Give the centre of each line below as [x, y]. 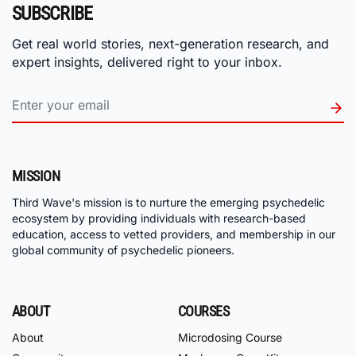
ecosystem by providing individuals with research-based [159, 218]
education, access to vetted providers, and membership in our [174, 234]
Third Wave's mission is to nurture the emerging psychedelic [168, 202]
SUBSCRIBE [52, 14]
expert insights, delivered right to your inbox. [147, 62]
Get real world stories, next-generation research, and [170, 44]
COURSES [204, 311]
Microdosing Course [230, 338]
